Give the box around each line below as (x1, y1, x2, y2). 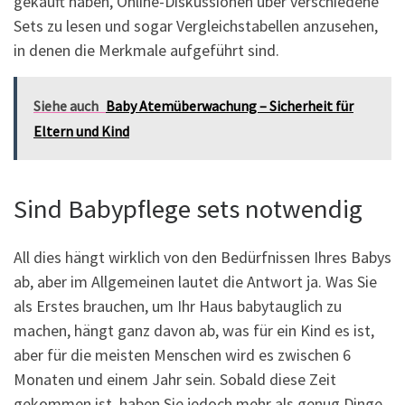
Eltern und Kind (33, 121, 129, 140)
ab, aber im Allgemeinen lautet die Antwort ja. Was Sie (14, 271, 377, 293)
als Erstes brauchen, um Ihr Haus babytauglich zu (14, 296, 342, 317)
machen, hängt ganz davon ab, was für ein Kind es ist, (14, 320, 374, 342)
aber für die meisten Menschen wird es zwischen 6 (14, 344, 351, 366)
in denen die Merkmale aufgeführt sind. (14, 39, 279, 61)
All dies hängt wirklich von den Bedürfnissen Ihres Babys (14, 247, 391, 268)
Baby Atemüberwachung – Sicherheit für (106, 96, 353, 115)
